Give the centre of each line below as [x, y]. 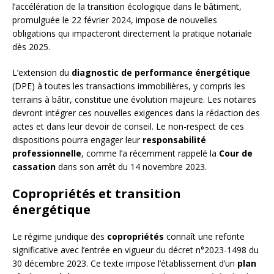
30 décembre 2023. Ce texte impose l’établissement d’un [125, 264]
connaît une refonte [204, 237]
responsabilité [174, 140]
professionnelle [47, 154]
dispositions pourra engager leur [77, 140]
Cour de [236, 154]
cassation [34, 167]
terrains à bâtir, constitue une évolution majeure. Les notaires [134, 100]
